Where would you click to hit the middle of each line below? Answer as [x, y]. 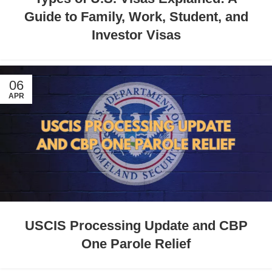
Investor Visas [136, 35]
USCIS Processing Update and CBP [136, 225]
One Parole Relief [136, 243]
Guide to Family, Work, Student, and [136, 16]
